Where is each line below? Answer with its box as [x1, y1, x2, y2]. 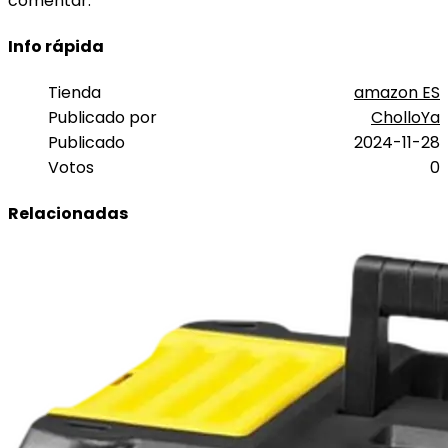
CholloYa [371, 106, 440, 130]
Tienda [48, 81, 101, 105]
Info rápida [8, 34, 104, 58]
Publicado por [48, 106, 157, 130]
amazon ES [354, 81, 440, 105]
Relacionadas [8, 202, 128, 226]
